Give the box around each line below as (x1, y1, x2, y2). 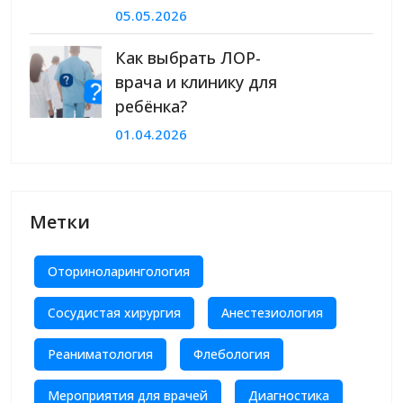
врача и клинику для (115, 71, 277, 94)
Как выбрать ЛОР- (115, 47, 261, 69)
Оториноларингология (48, 263, 190, 281)
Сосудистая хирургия (48, 304, 181, 322)
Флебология (193, 345, 270, 363)
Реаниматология (48, 345, 153, 363)
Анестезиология (221, 304, 323, 322)
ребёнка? (115, 95, 187, 118)
